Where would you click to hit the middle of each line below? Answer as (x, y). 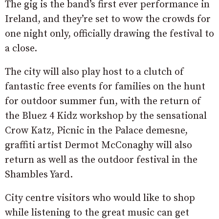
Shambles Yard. (39, 175)
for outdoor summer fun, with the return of (103, 101)
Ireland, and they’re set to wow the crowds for (108, 19)
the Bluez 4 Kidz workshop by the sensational (106, 116)
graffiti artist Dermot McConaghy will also (99, 145)
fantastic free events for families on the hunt (105, 87)
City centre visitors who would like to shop (100, 198)
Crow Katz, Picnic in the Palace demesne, (96, 131)
